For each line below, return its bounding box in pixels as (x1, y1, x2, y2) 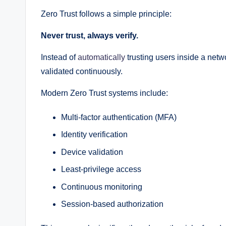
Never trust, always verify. (41, 31, 138, 40)
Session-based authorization (61, 199, 163, 208)
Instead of (41, 53, 78, 62)
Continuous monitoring (61, 182, 142, 191)
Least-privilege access (61, 165, 141, 174)
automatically (78, 53, 125, 62)
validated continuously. (41, 67, 123, 76)
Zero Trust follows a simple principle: (41, 10, 172, 19)
